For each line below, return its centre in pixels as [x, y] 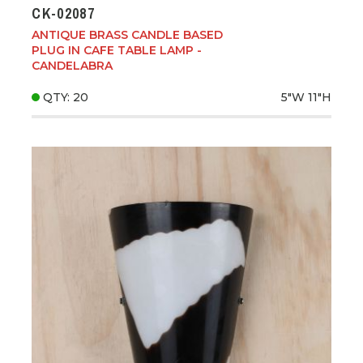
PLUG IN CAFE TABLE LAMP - [117, 50]
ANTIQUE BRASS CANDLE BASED [128, 34]
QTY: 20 [66, 97]
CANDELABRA [73, 65]
